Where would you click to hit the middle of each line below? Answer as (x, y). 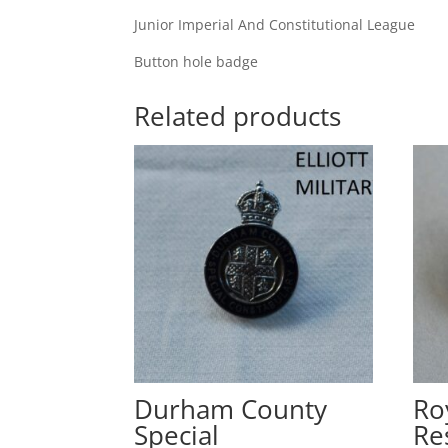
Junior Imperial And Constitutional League (275, 25)
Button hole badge (196, 62)
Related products (238, 115)
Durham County (231, 408)
